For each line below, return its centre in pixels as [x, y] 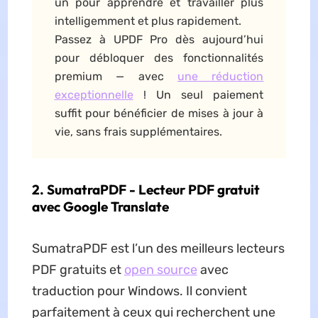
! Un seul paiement [198, 95]
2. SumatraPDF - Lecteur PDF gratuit [146, 190]
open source [160, 270]
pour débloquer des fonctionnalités [159, 58]
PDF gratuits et [78, 270]
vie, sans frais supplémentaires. [138, 132]
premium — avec [116, 77]
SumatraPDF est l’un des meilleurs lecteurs [158, 249]
